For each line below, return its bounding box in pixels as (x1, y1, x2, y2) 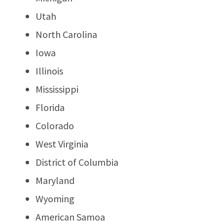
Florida (36, 101, 65, 113)
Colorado (36, 119, 74, 132)
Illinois (36, 64, 63, 77)
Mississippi (36, 82, 78, 95)
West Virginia (36, 137, 88, 150)
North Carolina (36, 28, 97, 40)
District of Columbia (36, 155, 118, 168)
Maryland (36, 174, 74, 186)
